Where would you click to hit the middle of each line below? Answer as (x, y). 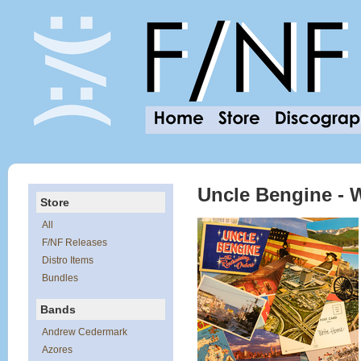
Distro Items (68, 260)
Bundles (60, 278)
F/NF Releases (75, 243)
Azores (57, 350)
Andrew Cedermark (85, 332)
